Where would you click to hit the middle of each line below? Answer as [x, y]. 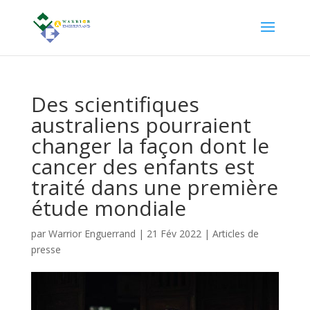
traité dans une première [154, 187]
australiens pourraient [141, 125]
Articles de [235, 234]
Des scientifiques [115, 104]
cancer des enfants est [143, 166]
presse [46, 249]
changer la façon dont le [150, 146]
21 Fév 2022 [174, 234]
